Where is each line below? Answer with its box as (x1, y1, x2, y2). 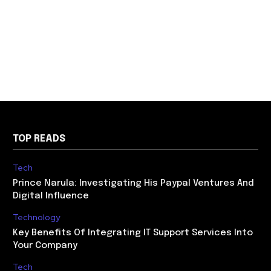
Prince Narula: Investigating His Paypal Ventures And (13, 178, 255, 188)
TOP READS (13, 134, 66, 144)
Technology (13, 212, 60, 223)
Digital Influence (13, 191, 90, 201)
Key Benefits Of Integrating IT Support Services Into (13, 228, 253, 238)
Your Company (13, 241, 78, 250)
